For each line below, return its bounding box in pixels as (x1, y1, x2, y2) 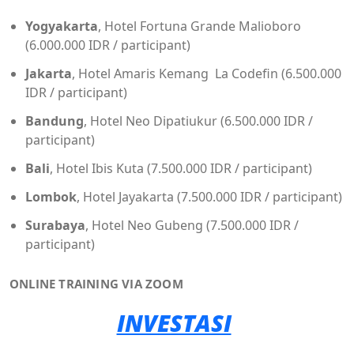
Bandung (25, 112, 84, 130)
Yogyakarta (25, 17, 98, 36)
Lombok (25, 188, 77, 206)
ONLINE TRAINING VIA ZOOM (9, 276, 183, 292)
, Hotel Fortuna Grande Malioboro (98, 17, 301, 36)
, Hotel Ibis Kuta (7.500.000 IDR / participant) (50, 160, 312, 178)
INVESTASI (116, 307, 232, 339)
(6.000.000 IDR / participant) (25, 36, 190, 55)
